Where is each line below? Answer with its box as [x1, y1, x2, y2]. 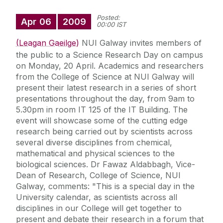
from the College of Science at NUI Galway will [16, 72, 194, 82]
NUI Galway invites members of [79, 38, 202, 48]
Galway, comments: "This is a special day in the [16, 181, 195, 192]
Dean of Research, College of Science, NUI [16, 170, 181, 181]
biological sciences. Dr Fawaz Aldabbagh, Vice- [16, 159, 195, 170]
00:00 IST [97, 20, 126, 29]
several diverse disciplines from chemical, [16, 137, 172, 148]
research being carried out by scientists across [16, 126, 193, 137]
